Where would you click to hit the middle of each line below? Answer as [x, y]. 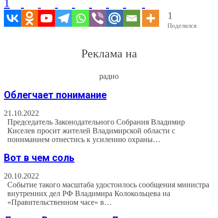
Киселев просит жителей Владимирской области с [91, 130]
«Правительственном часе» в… [60, 202]
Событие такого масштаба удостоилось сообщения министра [109, 184]
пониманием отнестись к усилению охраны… [84, 139]
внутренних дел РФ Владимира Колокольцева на [89, 193]
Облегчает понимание [55, 95]
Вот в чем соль [39, 158]
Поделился [182, 26]
